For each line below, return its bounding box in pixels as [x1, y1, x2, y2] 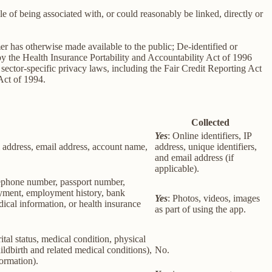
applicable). [155, 163, 199, 174]
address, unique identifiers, [155, 141, 257, 152]
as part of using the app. [155, 204, 246, 215]
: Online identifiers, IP [168, 131, 251, 141]
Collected [191, 117, 229, 128]
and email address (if [155, 152, 234, 163]
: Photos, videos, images [168, 193, 260, 204]
